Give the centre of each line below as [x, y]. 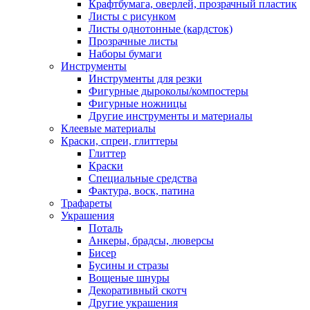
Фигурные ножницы [138, 103]
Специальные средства [143, 178]
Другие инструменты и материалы [171, 116]
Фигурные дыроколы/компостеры [168, 91]
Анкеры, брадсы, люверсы [151, 240]
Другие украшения [133, 302]
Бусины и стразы [129, 265]
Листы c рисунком [132, 16]
